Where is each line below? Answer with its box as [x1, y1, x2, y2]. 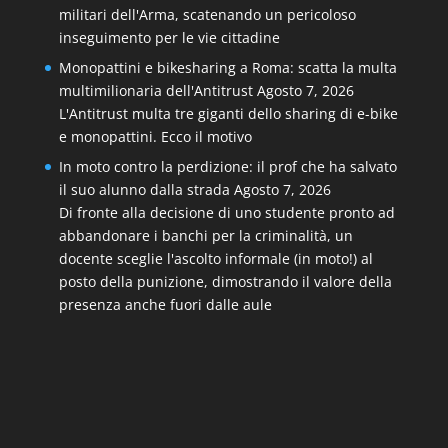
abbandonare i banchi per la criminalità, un [58, 226, 353, 245]
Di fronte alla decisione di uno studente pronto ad [58, 203, 395, 222]
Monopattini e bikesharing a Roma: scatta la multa [58, 58, 397, 77]
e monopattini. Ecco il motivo [58, 127, 252, 146]
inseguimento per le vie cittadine [58, 28, 280, 47]
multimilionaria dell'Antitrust [58, 81, 253, 100]
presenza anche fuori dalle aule [58, 295, 272, 314]
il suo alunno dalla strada [58, 180, 230, 199]
